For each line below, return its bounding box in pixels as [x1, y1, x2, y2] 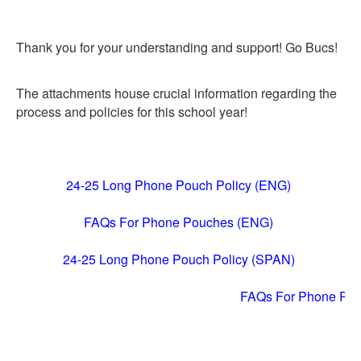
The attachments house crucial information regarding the [16, 84, 337, 103]
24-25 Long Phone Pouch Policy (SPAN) [62, 250, 295, 269]
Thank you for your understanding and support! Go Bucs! [16, 38, 338, 57]
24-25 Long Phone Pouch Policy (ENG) [66, 176, 291, 195]
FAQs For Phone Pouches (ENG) [84, 213, 273, 232]
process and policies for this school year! [16, 102, 251, 122]
